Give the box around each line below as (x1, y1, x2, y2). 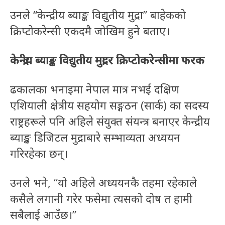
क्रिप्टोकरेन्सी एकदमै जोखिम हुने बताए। (10, 23, 170, 39)
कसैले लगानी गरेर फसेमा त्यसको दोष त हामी (10, 191, 192, 206)
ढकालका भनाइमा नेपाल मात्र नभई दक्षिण (10, 81, 179, 97)
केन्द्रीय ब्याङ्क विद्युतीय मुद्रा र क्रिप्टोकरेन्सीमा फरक (10, 52, 204, 68)
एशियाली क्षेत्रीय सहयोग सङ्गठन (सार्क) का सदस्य (10, 97, 209, 113)
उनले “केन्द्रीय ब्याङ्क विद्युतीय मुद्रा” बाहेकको (10, 7, 186, 23)
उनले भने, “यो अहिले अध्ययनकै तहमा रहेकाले (10, 175, 197, 190)
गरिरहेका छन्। (10, 146, 68, 161)
